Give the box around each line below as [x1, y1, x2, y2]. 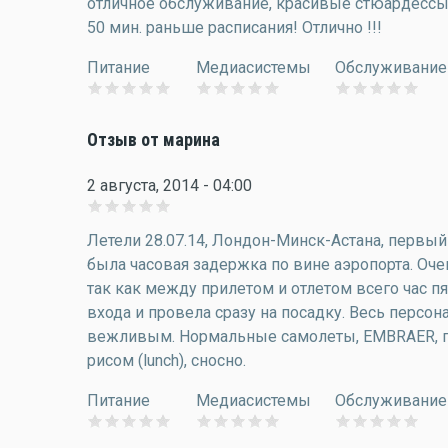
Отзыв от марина [87, 130, 220, 150]
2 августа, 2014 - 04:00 [87, 176, 252, 195]
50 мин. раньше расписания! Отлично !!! [87, 18, 382, 37]
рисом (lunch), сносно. [87, 351, 246, 370]
